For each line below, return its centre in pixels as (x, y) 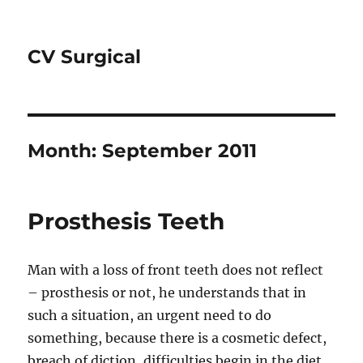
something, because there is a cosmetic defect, (177, 338)
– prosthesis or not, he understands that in (167, 293)
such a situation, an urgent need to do (150, 315)
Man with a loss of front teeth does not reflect (176, 270)
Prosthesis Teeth (126, 221)
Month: (65, 151)
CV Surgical (85, 57)
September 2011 (180, 151)
